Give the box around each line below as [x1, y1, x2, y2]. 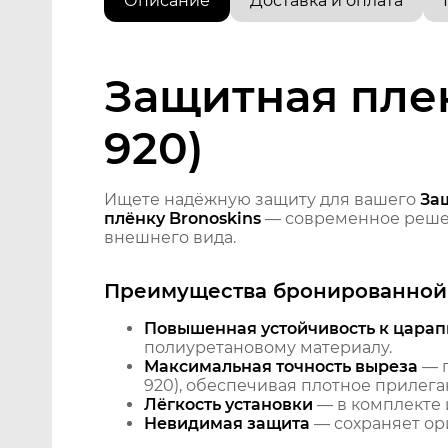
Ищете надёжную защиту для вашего [104, 190, 420, 210]
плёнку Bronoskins [104, 209, 261, 229]
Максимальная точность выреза [144, 357, 418, 377]
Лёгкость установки [144, 395, 313, 415]
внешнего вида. [104, 228, 236, 248]
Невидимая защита [144, 414, 310, 434]
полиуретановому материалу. [144, 338, 392, 358]
